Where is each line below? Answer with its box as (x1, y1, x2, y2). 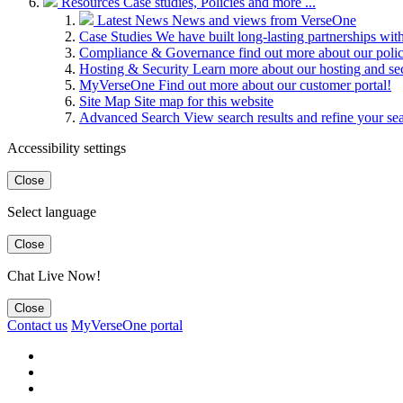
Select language (7, 203, 96, 219)
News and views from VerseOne (172, 12, 356, 28)
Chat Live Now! (7, 267, 101, 283)
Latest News (97, 12, 172, 28)
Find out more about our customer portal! (158, 76, 391, 93)
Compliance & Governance (79, 44, 238, 60)
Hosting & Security (79, 60, 193, 76)
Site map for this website (134, 93, 273, 109)
